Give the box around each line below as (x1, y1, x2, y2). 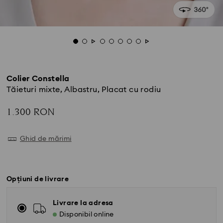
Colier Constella (6, 75, 70, 83)
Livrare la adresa (53, 200, 113, 207)
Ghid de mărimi (20, 135, 72, 142)
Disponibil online (59, 211, 114, 218)
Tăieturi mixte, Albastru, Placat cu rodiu (6, 86, 161, 94)
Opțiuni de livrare (6, 176, 69, 183)
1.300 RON (6, 105, 55, 119)
